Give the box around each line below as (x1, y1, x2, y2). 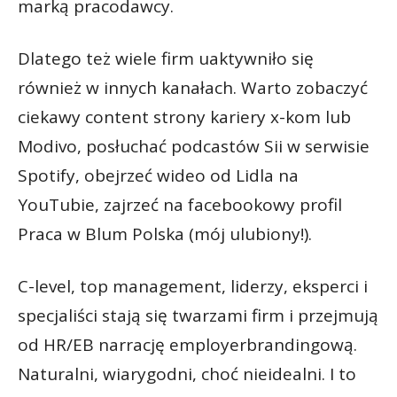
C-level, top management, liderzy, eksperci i (18, 274, 368, 298)
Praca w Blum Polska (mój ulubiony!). (18, 222, 312, 245)
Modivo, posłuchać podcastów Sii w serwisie (18, 134, 370, 158)
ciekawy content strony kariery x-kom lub (18, 105, 351, 128)
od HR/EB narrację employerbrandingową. (18, 332, 357, 356)
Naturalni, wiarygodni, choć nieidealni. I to (18, 362, 356, 385)
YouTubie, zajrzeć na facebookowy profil (18, 192, 342, 216)
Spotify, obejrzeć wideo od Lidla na (18, 163, 299, 187)
